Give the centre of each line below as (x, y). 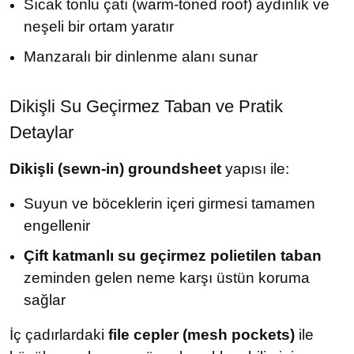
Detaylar (41, 132)
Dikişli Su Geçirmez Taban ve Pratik (146, 106)
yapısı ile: (255, 169)
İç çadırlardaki (59, 335)
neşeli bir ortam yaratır (99, 26)
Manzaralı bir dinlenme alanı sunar (141, 56)
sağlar (45, 300)
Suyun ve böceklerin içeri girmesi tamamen (169, 203)
